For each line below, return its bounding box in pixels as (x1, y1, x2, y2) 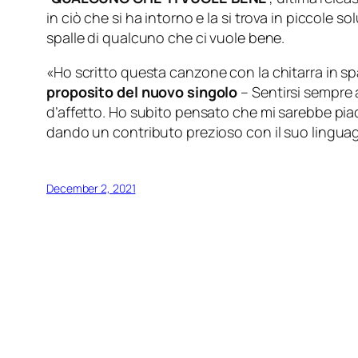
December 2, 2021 (46, 181, 136, 197)
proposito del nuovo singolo (46, 82, 238, 102)
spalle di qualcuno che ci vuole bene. (46, 28, 285, 48)
